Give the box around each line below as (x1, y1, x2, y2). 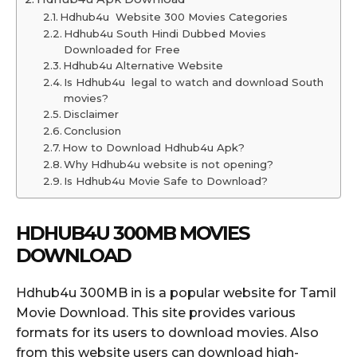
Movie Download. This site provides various (16, 304, 296, 320)
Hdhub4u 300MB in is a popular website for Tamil (16, 284, 336, 300)
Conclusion (64, 124, 122, 138)
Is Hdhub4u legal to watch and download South (64, 76, 324, 89)
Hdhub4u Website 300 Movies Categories (60, 10, 288, 24)
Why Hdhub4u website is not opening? (64, 158, 274, 171)
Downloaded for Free (64, 43, 181, 57)
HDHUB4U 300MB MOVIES (16, 221, 249, 245)
